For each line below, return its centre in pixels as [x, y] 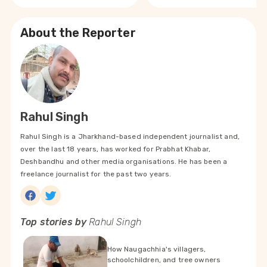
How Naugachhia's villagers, [156, 249]
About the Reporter [78, 33]
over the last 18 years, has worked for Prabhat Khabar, [116, 149]
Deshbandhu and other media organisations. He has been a [124, 162]
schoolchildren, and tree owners [164, 260]
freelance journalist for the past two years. [96, 174]
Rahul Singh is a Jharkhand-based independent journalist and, [130, 137]
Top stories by [55, 222]
